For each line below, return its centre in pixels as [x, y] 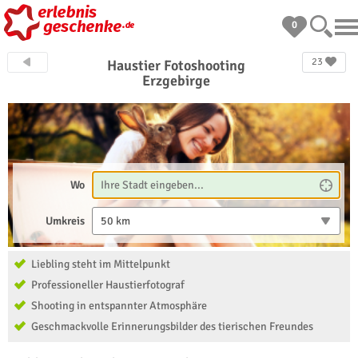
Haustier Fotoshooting [177, 66]
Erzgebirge [177, 81]
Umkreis [66, 221]
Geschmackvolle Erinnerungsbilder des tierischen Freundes [172, 326]
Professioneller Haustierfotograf [108, 285]
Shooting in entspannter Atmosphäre [119, 306]
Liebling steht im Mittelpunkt [101, 264]
